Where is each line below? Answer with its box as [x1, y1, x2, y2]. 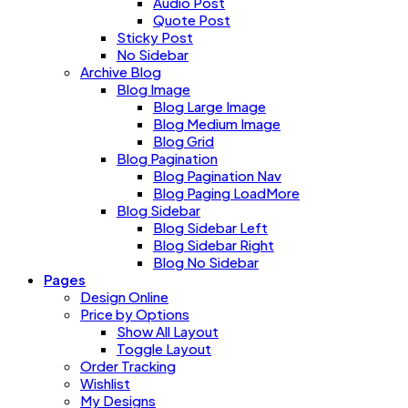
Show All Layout [117, 321, 219, 340]
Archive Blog [80, 62, 161, 80]
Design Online [80, 287, 168, 305]
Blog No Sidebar [153, 252, 259, 270]
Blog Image [117, 79, 190, 97]
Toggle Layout [117, 339, 211, 357]
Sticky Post [117, 27, 193, 46]
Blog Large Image [153, 97, 266, 115]
